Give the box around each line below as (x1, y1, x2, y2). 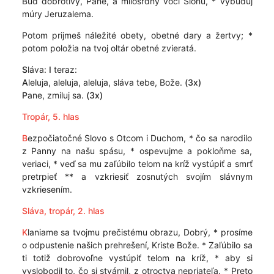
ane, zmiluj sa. (27, 90, 86, 100)
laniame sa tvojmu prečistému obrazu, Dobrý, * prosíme (27, 227, 253, 237)
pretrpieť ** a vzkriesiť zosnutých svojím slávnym (21, 171, 253, 182)
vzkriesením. (21, 184, 72, 194)
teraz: (51, 64, 77, 75)
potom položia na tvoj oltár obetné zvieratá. (21, 43, 196, 53)
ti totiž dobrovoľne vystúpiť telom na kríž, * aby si (21, 253, 253, 263)
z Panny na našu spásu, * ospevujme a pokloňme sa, (21, 146, 253, 156)
